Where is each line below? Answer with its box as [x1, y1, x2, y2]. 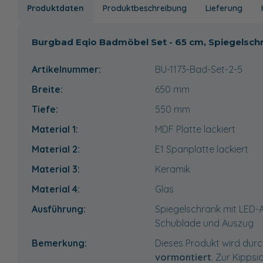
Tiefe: [32, 103, 58, 115]
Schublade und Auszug [155, 217, 254, 229]
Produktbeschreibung [103, 2, 187, 14]
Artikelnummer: [32, 63, 101, 75]
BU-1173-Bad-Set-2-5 [155, 63, 242, 75]
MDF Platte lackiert [155, 123, 235, 135]
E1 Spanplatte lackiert [155, 143, 248, 155]
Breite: [32, 83, 63, 95]
